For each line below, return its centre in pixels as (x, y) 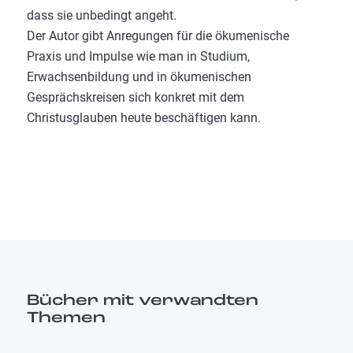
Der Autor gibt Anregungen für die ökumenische (158, 35)
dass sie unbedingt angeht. (101, 15)
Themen (66, 318)
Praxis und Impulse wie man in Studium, (138, 56)
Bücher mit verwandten (142, 301)
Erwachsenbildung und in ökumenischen (139, 76)
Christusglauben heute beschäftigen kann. (143, 117)
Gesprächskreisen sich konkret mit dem (135, 97)
